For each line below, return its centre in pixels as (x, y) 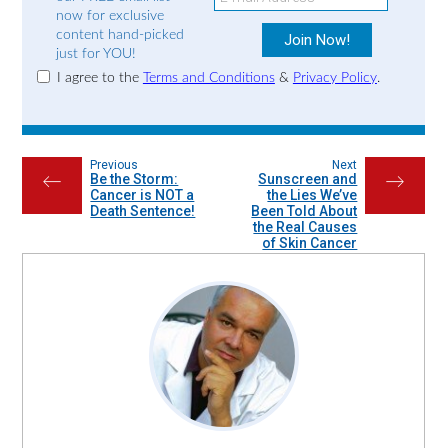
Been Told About (304, 210)
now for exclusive (109, 15)
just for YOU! (95, 53)
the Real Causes (305, 226)
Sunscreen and (308, 178)
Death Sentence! (143, 210)
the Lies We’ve (312, 194)
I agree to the (95, 77)
